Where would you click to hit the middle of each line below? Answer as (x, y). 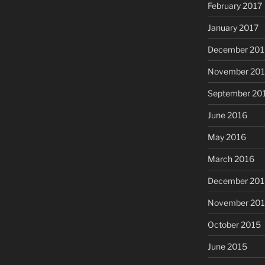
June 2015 (227, 246)
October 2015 (234, 224)
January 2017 (233, 27)
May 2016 (227, 137)
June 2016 (227, 115)
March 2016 (231, 159)
